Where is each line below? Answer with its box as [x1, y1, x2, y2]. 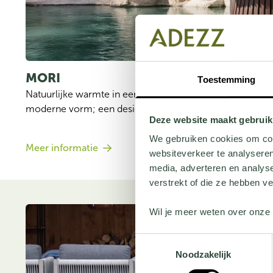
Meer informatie [26, 142, 98, 154]
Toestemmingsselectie [135, 235, 225, 246]
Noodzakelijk [175, 249, 232, 260]
